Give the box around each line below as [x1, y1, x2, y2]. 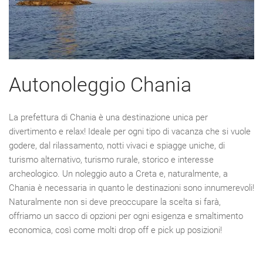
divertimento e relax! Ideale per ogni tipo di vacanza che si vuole [9, 126, 251, 137]
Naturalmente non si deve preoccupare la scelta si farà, [9, 197, 221, 208]
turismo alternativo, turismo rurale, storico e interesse [9, 154, 214, 166]
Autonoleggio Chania [9, 73, 191, 97]
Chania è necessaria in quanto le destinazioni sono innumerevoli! [9, 183, 254, 194]
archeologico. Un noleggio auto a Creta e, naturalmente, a [9, 168, 228, 180]
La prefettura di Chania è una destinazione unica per [9, 112, 208, 123]
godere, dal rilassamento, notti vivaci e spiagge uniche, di [9, 140, 225, 151]
